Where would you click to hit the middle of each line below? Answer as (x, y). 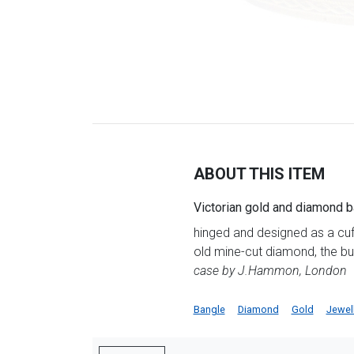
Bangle (209, 309)
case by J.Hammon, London (270, 270)
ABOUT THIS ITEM (259, 173)
